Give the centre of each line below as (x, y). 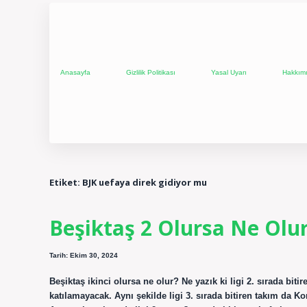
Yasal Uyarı (229, 73)
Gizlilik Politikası (151, 73)
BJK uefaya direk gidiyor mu (145, 182)
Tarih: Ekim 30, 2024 (84, 256)
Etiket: (66, 182)
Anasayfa (75, 73)
